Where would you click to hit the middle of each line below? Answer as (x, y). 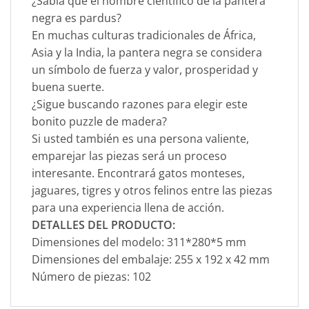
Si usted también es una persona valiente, (140, 139)
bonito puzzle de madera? (99, 122)
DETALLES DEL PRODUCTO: (103, 225)
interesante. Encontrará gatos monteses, (138, 173)
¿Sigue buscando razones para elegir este (140, 104)
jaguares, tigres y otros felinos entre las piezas (152, 191)
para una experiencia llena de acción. (128, 208)
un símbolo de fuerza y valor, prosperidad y (145, 70)
